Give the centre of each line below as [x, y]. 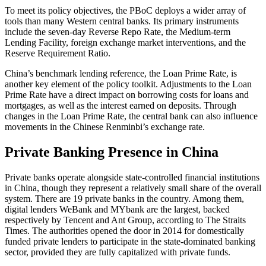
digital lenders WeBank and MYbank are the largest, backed [117, 209]
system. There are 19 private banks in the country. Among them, [124, 198]
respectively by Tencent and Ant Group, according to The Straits [125, 220]
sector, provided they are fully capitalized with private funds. [118, 252]
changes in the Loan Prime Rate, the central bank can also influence [131, 116]
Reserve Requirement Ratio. [58, 53]
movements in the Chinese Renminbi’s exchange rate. [105, 126]
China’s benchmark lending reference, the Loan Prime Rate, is [121, 73]
